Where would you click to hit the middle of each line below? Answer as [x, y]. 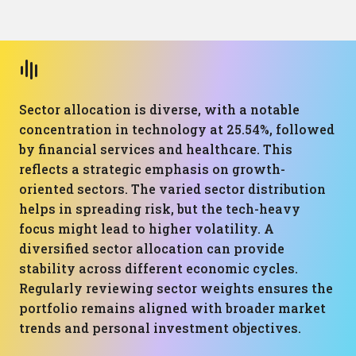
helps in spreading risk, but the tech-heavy [160, 209]
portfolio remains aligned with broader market [172, 308]
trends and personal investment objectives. [160, 328]
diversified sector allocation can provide [152, 248]
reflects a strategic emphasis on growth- [152, 169]
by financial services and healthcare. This [156, 149]
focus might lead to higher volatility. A [147, 228]
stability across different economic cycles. [159, 268]
